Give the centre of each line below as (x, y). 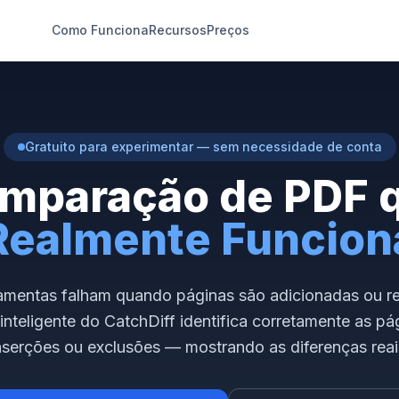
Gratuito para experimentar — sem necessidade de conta (203, 147)
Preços (228, 30)
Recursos (177, 30)
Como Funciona (100, 30)
